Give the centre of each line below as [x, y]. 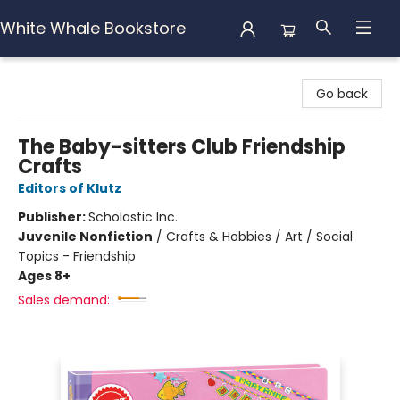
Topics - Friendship [77, 256]
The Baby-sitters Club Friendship [182, 147]
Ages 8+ [44, 276]
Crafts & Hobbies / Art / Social [259, 237]
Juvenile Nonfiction [85, 237]
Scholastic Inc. [133, 217]
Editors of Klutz [70, 188]
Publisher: [53, 217]
